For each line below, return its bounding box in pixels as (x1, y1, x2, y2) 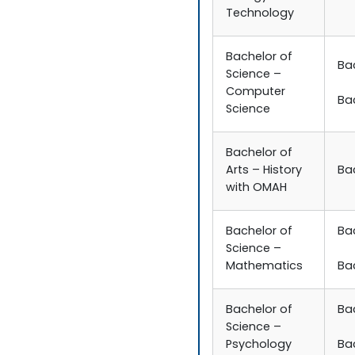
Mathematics (226, 258, 303, 277)
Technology (226, 5, 295, 24)
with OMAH (226, 179, 288, 198)
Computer (226, 83, 286, 102)
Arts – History (226, 162, 303, 181)
